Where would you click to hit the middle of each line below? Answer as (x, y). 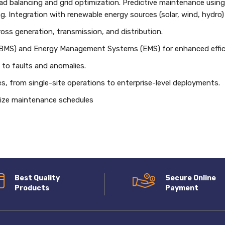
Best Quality (37, 178)
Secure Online (190, 178)
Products (32, 188)
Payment (182, 188)
